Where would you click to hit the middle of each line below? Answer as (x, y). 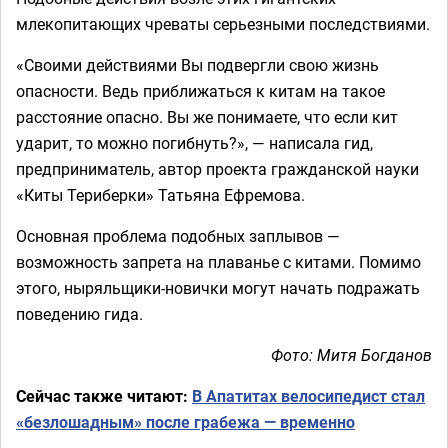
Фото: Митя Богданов (351, 355)
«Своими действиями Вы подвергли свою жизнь (197, 65)
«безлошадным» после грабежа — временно (185, 422)
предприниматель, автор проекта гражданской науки (217, 169)
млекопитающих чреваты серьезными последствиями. (223, 24)
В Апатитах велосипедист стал (308, 396)
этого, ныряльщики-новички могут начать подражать (218, 288)
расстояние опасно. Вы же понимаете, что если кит (207, 117)
